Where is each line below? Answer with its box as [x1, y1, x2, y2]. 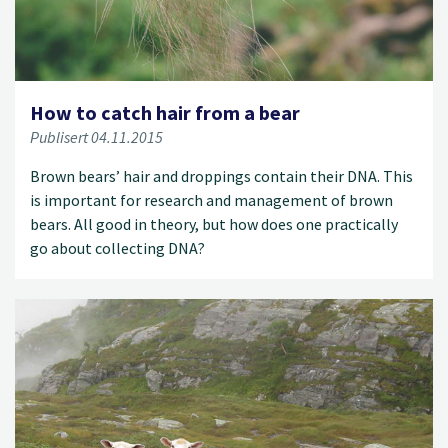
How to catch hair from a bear [30, 99, 300, 125]
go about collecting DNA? [30, 237, 205, 258]
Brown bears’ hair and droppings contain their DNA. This [30, 165, 413, 186]
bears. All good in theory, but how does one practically [30, 213, 398, 234]
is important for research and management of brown [30, 189, 393, 210]
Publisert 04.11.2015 [30, 126, 163, 147]
